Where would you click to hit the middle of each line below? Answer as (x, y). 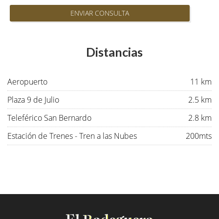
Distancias (114, 52)
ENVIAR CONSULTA (100, 13)
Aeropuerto (27, 82)
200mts (199, 136)
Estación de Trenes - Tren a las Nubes (72, 136)
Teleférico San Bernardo (49, 118)
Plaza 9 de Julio (33, 100)
